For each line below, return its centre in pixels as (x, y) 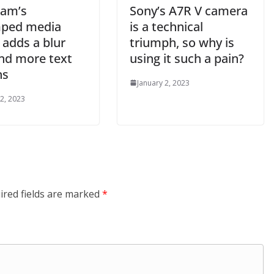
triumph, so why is (182, 42)
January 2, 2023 (163, 83)
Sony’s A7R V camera (189, 10)
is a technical (166, 26)
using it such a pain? (187, 58)
